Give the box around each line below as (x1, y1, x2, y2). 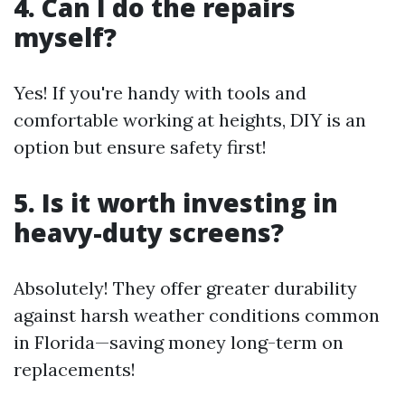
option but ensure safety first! (14, 136, 267, 158)
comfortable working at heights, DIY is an (14, 108, 366, 131)
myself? (14, 20, 117, 54)
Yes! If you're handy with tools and (14, 81, 306, 104)
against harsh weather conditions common (14, 304, 380, 326)
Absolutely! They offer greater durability (14, 277, 357, 299)
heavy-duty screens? (14, 215, 284, 250)
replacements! (14, 358, 136, 381)
